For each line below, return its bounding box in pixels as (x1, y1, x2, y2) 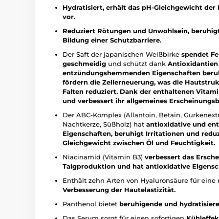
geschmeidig (63, 59, 106, 67)
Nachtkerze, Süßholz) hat (63, 120, 146, 128)
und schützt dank (106, 59, 168, 67)
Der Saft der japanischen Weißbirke (63, 50, 181, 58)
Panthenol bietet (63, 199, 119, 208)
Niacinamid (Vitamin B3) (63, 153, 145, 161)
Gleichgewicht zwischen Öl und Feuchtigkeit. (63, 138, 215, 147)
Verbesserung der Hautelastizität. (63, 185, 175, 194)
